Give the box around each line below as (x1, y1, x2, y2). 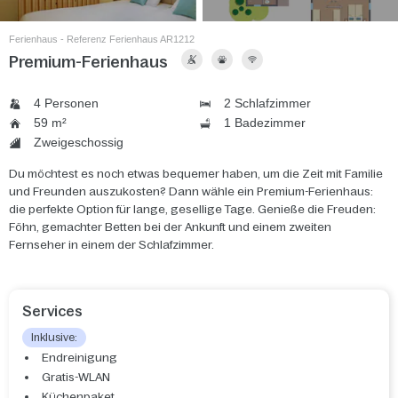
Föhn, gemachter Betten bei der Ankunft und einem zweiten (9, 220, 331, 235)
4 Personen (30, 96, 99, 111)
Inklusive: (31, 331, 77, 345)
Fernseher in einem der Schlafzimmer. (9, 238, 214, 252)
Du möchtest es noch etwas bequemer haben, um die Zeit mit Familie (9, 167, 383, 181)
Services (22, 303, 83, 320)
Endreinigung (42, 351, 117, 365)
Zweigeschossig (30, 135, 123, 150)
